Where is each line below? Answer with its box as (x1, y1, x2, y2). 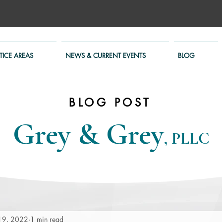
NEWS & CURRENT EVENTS (65, 51, 146, 60)
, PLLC (164, 129, 209, 148)
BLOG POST (69, 96, 151, 110)
